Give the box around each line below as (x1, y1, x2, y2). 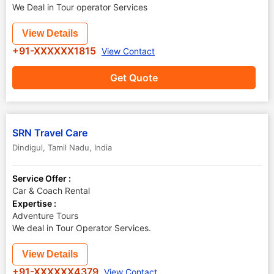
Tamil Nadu (48, 143, 89, 152)
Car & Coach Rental (12, 185, 90, 196)
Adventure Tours (12, 210, 78, 221)
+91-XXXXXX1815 (12, 45, 98, 57)
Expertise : (12, 198, 56, 209)
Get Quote (110, 72, 158, 84)
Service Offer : (12, 173, 71, 183)
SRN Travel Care (12, 127, 87, 139)
